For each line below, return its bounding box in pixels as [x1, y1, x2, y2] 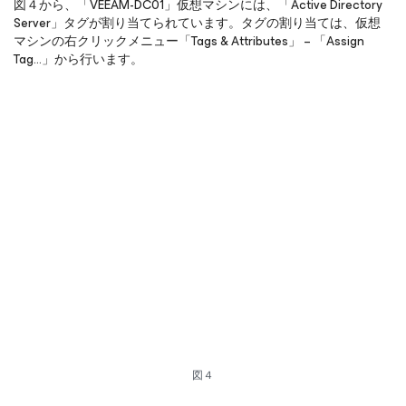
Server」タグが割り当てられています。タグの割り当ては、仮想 [14, 13, 381, 34]
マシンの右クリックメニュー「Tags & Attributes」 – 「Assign [14, 31, 364, 52]
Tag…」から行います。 [14, 49, 143, 70]
